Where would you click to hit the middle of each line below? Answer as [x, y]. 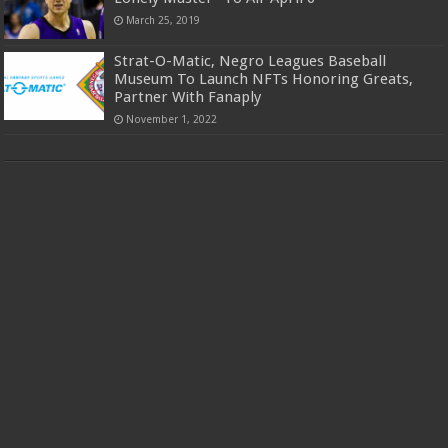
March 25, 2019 [163, 20]
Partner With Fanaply [188, 97]
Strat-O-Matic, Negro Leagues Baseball [250, 61]
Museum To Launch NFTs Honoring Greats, [264, 79]
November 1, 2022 [172, 119]
